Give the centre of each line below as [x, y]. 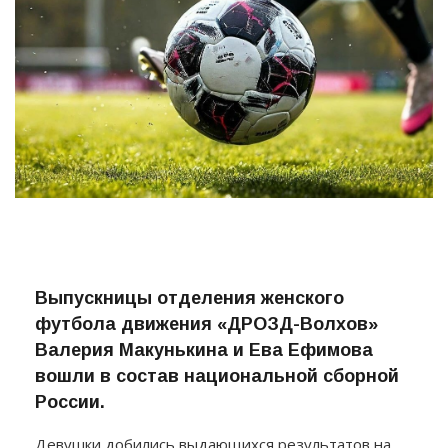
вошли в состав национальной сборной [217, 418]
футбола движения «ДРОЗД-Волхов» [206, 366]
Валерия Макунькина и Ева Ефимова [204, 392]
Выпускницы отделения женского [189, 340]
